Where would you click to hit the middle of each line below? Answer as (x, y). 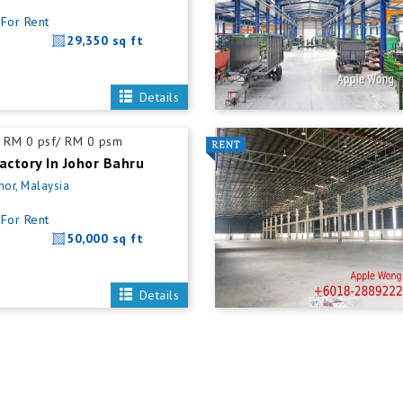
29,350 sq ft (105, 40)
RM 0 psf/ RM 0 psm (63, 141)
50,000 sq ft (105, 238)
